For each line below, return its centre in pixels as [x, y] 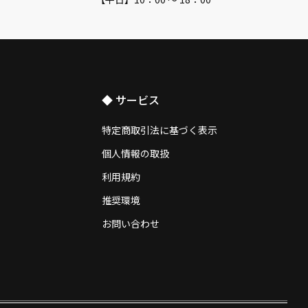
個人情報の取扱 [136, 153]
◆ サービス [131, 100]
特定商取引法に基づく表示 [160, 130]
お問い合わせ [131, 224]
